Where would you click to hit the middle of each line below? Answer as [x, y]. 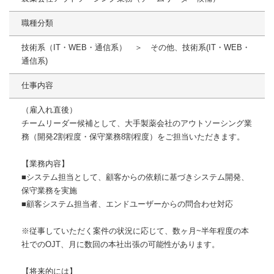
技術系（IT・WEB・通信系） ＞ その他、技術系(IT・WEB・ [136, 48]
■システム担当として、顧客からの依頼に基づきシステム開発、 [135, 177]
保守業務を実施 [49, 191]
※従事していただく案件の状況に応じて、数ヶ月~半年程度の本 [135, 231]
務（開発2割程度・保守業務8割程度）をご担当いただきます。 [133, 137]
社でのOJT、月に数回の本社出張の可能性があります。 [120, 245]
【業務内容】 [45, 164]
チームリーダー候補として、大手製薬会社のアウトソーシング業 [137, 124]
